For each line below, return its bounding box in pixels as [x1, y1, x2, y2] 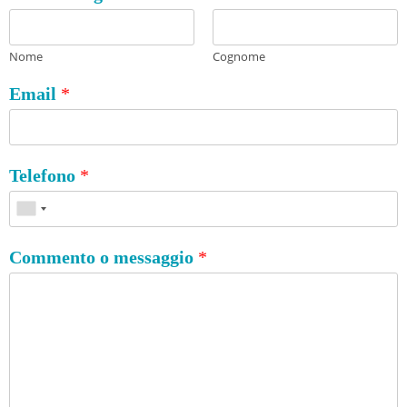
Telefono [9, 164, 80, 185]
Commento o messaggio [9, 246, 198, 267]
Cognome [213, 47, 265, 65]
